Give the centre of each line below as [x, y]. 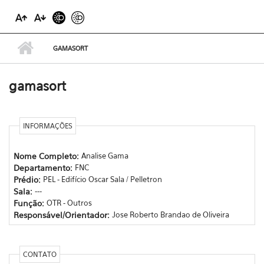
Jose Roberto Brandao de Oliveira [170, 214]
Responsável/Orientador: [62, 214]
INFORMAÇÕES [47, 126]
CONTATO [39, 254]
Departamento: [44, 167]
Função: [30, 203]
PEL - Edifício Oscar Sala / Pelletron [102, 179]
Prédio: [28, 179]
